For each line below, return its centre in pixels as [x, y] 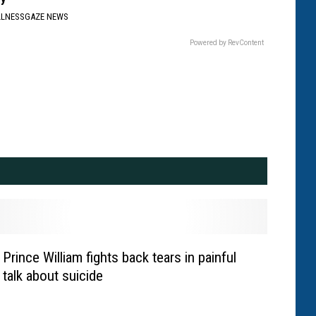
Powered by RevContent [227, 43]
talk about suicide [53, 276]
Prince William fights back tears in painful [119, 258]
